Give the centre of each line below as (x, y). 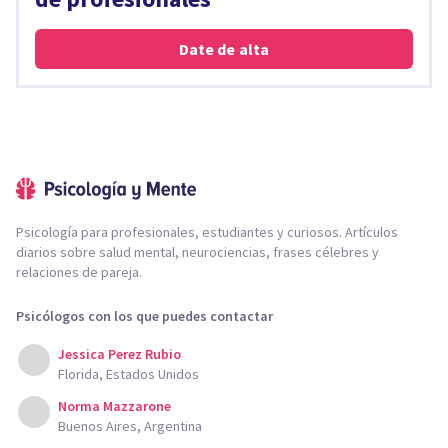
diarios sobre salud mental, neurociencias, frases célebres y (197, 252)
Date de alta (224, 49)
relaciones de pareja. (79, 272)
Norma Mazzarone (114, 406)
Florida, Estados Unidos (128, 374)
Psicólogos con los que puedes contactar (144, 316)
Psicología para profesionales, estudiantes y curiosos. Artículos (207, 232)
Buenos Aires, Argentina (130, 426)
